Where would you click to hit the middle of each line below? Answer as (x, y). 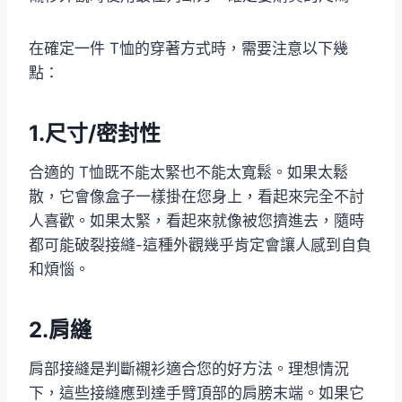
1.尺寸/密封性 (95, 133)
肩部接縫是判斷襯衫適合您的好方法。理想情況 (189, 368)
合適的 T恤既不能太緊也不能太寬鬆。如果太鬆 (188, 172)
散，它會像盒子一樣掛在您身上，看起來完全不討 (197, 196)
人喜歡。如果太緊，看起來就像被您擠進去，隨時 (197, 220)
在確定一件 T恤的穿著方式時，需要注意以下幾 (188, 48)
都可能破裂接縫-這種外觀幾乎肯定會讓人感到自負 (200, 245)
